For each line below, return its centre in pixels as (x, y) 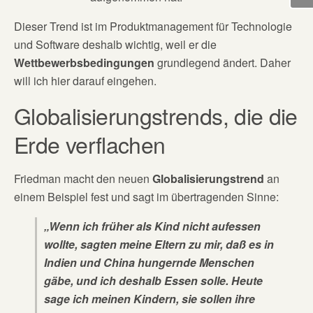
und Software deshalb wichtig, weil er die (115, 44)
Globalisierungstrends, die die (156, 115)
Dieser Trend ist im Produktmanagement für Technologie (153, 26)
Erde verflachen (90, 144)
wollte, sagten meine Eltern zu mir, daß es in (159, 244)
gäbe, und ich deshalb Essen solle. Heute (153, 281)
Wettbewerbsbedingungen (84, 63)
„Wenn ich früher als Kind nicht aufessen (152, 226)
